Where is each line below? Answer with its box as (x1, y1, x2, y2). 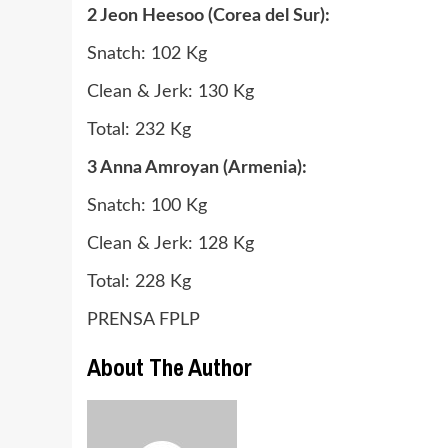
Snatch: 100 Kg (87, 197, 207, 215)
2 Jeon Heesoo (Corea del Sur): (87, 7, 330, 25)
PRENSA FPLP (87, 311, 200, 329)
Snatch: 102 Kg (87, 45, 207, 63)
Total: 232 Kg (87, 121, 191, 139)
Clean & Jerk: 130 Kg (87, 83, 254, 101)
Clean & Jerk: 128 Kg (87, 235, 254, 253)
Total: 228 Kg (87, 273, 191, 291)
